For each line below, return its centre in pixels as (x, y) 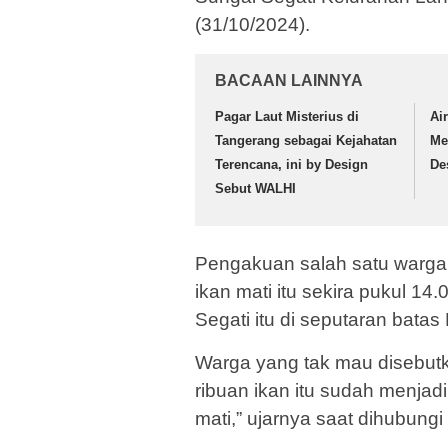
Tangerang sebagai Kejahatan (306, 141)
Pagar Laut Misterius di (287, 117)
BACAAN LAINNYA (289, 81)
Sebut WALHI (255, 189)
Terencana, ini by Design (291, 165)
